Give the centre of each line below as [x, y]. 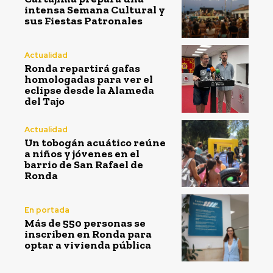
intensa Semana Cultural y [95, 10]
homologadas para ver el [89, 79]
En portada [47, 210]
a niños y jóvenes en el [82, 154]
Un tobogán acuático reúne [95, 143]
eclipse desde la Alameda [89, 90]
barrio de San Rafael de [84, 165]
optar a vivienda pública [88, 245]
